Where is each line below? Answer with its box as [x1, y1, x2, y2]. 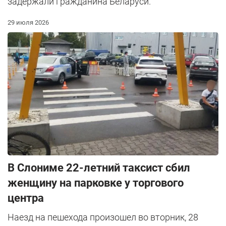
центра [8, 191, 44, 204]
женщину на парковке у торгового [8, 176, 184, 189]
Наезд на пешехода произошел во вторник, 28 [8, 211, 198, 222]
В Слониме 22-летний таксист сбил [8, 161, 190, 174]
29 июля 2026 [8, 19, 49, 27]
